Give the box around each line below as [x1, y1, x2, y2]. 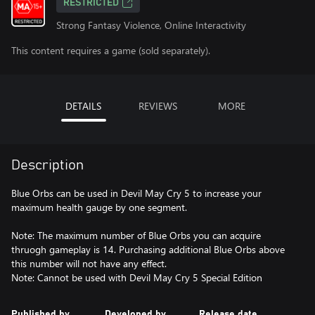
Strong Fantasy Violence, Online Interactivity [56, 18, 246, 32]
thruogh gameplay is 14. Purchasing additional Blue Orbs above [11, 243, 285, 256]
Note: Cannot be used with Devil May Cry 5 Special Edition [11, 271, 262, 284]
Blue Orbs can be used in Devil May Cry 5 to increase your [11, 186, 262, 200]
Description [11, 158, 84, 172]
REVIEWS [138, 99, 177, 112]
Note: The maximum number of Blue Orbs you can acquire [11, 229, 261, 242]
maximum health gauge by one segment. [11, 200, 187, 214]
